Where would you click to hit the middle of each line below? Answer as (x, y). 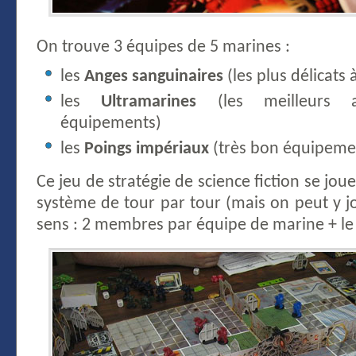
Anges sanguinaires (154, 77)
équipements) (111, 124)
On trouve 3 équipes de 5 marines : (163, 47)
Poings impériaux (147, 149)
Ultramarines (149, 102)
